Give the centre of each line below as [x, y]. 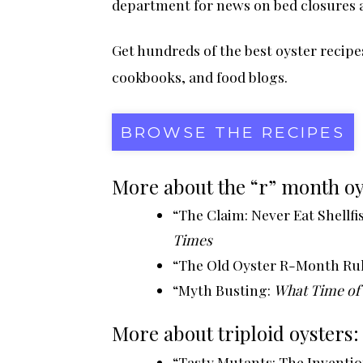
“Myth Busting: [224, 290]
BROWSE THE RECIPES [233, 132]
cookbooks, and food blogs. [200, 77]
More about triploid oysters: [235, 333]
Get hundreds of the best [194, 50]
